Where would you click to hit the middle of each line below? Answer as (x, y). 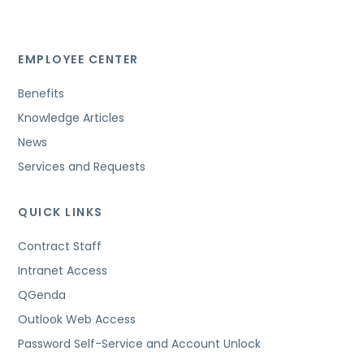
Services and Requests (82, 166)
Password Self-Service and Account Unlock (140, 343)
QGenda (42, 295)
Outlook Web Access (77, 319)
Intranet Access (63, 271)
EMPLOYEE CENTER (78, 59)
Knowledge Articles (71, 118)
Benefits (41, 94)
